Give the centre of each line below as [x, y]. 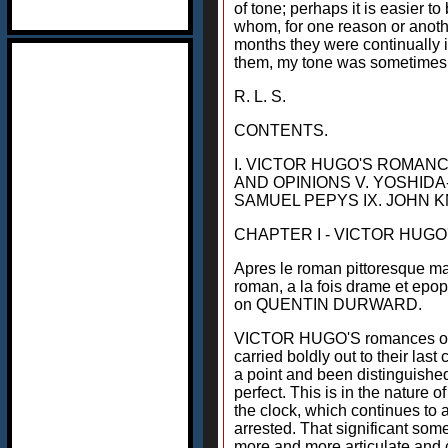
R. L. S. [260, 96]
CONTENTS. [281, 130]
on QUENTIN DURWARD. [328, 304]
